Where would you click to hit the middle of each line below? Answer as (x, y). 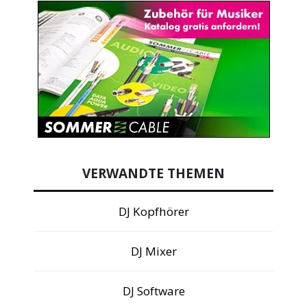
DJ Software (153, 291)
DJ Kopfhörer (153, 211)
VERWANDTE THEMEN (153, 173)
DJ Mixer (153, 251)
